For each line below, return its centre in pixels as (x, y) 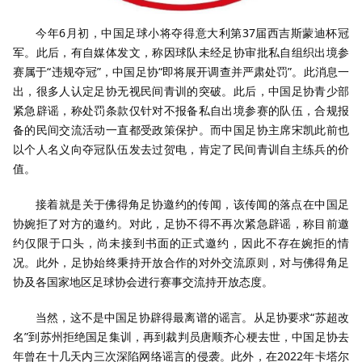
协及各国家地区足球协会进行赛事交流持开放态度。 (143, 282)
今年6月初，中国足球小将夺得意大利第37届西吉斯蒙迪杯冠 (192, 33)
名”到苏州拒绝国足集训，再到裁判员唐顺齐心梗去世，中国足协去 (181, 337)
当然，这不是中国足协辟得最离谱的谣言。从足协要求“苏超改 (192, 317)
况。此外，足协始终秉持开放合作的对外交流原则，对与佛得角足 (181, 262)
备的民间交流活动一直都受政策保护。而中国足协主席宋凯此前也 (181, 130)
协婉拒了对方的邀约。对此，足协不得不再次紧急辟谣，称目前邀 (181, 223)
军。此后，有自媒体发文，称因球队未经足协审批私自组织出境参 (181, 52)
